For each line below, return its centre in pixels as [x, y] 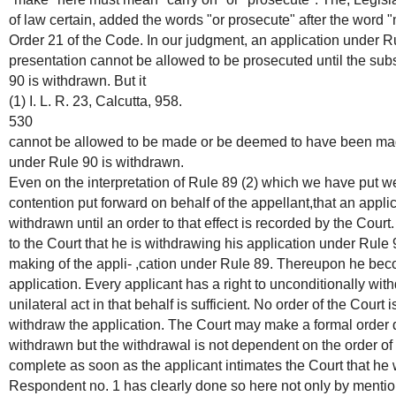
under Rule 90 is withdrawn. [96, 163]
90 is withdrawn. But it [77, 81]
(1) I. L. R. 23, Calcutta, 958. [95, 102]
